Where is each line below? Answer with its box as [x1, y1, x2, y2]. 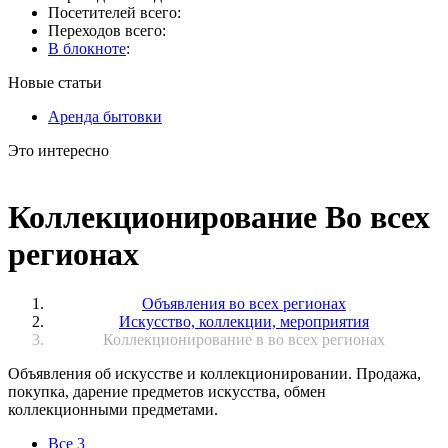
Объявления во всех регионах [142, 294, 346, 312]
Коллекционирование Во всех [8, 199, 430, 236]
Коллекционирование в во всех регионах [103, 330, 385, 348]
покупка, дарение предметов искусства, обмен [8, 382, 326, 400]
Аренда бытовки [48, 108, 162, 125]
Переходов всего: [48, 22, 166, 39]
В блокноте [48, 40, 126, 57]
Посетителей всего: [48, 4, 181, 21]
